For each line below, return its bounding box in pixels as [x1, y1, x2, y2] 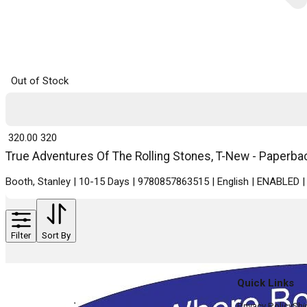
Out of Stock [11, 74, 69, 87]
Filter [11, 230, 31, 241]
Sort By [42, 230, 71, 241]
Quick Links [236, 277, 294, 290]
